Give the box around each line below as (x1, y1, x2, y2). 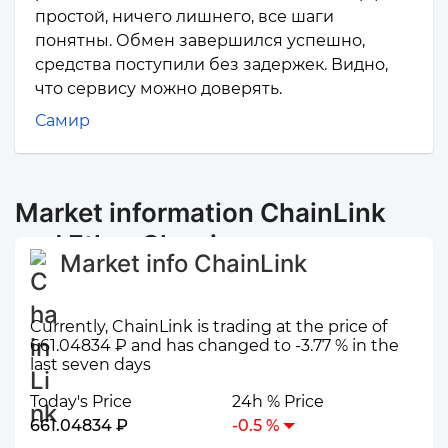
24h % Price (232, 391, 324, 411)
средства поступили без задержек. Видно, (35, 55, 388, 75)
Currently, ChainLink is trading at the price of (30, 316, 387, 336)
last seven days (30, 354, 151, 374)
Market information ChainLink (15, 197, 386, 229)
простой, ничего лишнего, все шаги (35, 7, 334, 27)
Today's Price (30, 391, 132, 411)
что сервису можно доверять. (35, 79, 282, 99)
